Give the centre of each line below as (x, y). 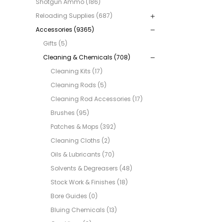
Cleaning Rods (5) (79, 85)
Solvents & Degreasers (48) (91, 168)
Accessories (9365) (65, 30)
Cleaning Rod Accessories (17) (97, 99)
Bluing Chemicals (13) (84, 210)
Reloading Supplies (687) (74, 16)
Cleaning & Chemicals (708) (87, 57)
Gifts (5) (55, 44)
